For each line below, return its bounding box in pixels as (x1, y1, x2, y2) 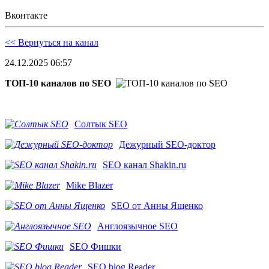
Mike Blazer (66, 180, 113, 191)
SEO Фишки (70, 241, 121, 252)
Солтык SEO (74, 119, 127, 130)
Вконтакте (5, 10, 47, 21)
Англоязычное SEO (97, 221, 178, 232)
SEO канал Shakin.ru (103, 160, 186, 171)
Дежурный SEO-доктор (119, 139, 216, 150)
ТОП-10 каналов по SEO (5, 78, 111, 89)
